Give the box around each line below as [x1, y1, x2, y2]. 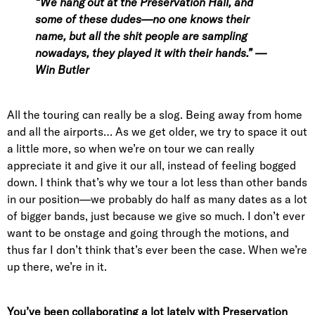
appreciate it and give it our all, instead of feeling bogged [7, 158, 296, 173]
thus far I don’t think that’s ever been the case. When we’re [7, 243, 307, 257]
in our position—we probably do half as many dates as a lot [7, 192, 307, 207]
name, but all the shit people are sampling [35, 29, 247, 44]
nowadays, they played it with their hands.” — [35, 46, 266, 60]
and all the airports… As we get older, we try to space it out [7, 124, 307, 139]
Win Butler [35, 63, 89, 77]
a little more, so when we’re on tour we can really [7, 141, 255, 156]
